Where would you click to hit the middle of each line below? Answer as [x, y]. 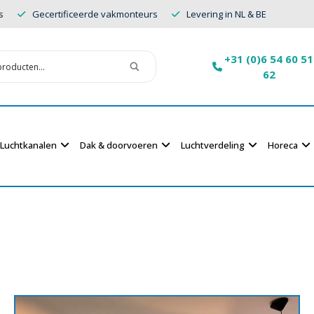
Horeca [283, 145]
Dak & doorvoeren [119, 145]
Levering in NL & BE [226, 14]
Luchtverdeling [213, 145]
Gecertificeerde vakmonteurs [95, 14]
